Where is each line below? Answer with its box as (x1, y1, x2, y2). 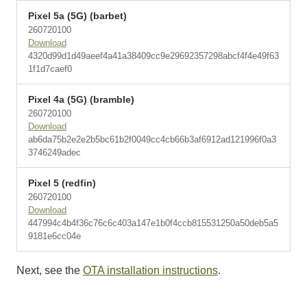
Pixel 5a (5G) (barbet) (28, 10, 127, 21)
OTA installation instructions (83, 265, 218, 276)
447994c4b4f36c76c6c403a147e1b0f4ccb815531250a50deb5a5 (28, 218, 278, 228)
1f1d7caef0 (28, 64, 72, 74)
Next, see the (16, 265, 83, 276)
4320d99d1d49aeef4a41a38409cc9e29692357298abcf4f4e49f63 (28, 51, 279, 61)
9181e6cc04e (28, 231, 81, 241)
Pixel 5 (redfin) (28, 177, 96, 188)
